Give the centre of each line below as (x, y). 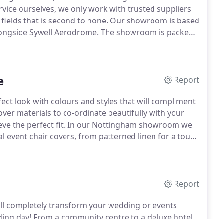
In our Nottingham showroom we (129, 125)
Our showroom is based (154, 21)
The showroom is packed (146, 32)
